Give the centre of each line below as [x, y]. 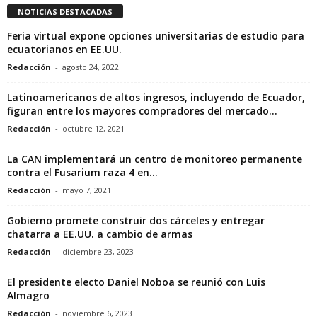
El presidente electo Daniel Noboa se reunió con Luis [136, 282]
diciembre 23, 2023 [98, 252]
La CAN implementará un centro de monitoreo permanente [155, 159]
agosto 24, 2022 [91, 67]
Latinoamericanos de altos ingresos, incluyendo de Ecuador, [156, 98]
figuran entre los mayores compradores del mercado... [142, 111]
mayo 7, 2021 [87, 190]
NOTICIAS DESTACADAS [65, 12]
